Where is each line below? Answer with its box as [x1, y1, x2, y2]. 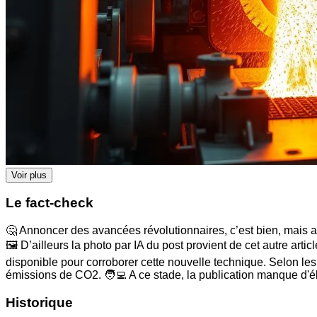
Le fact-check [6, 195, 93, 211]
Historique [6, 294, 73, 310]
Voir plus [11, 169, 47, 180]
